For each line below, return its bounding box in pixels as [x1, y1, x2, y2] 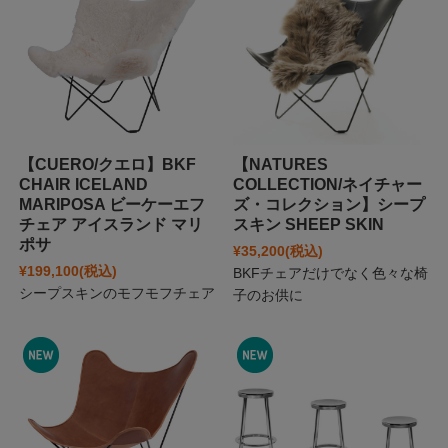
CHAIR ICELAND [18, 175, 148, 193]
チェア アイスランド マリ [18, 215, 203, 233]
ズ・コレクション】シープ [232, 195, 425, 213]
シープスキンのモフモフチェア [18, 284, 215, 301]
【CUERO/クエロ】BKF [18, 155, 196, 173]
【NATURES [232, 155, 328, 173]
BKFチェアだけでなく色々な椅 [232, 264, 428, 281]
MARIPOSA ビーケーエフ [18, 195, 205, 213]
